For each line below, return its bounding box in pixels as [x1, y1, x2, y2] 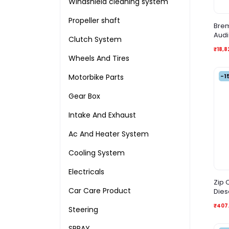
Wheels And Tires [68, 53, 129, 63]
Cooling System [68, 148, 125, 158]
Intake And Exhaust [68, 110, 136, 120]
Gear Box [68, 91, 100, 101]
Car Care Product [68, 186, 131, 196]
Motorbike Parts [68, 72, 124, 82]
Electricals [68, 167, 104, 177]
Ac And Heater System [68, 129, 149, 139]
